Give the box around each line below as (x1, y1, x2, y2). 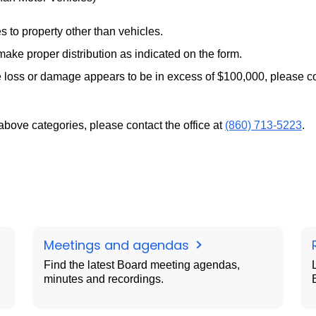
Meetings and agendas (44, 236, 193, 254)
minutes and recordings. (44, 273, 164, 285)
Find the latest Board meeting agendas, (44, 259, 240, 271)
